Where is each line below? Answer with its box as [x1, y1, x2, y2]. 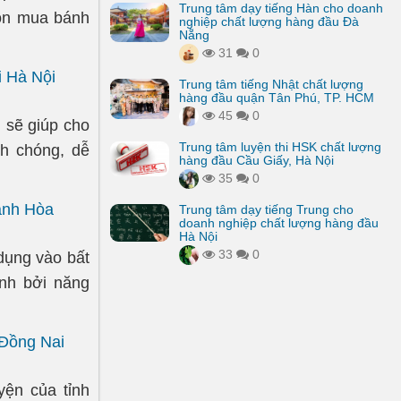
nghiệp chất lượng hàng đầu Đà [179, 14, 359, 29]
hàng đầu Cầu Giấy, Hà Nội [179, 153, 334, 167]
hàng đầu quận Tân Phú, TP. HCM [179, 90, 374, 105]
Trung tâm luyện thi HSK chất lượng [179, 140, 381, 154]
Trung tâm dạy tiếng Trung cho [179, 202, 354, 217]
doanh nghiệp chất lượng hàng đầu [179, 216, 379, 230]
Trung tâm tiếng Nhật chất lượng [179, 77, 363, 91]
